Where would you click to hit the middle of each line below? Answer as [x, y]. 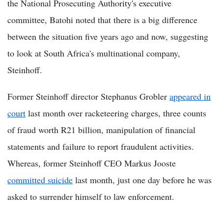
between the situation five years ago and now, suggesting [108, 36]
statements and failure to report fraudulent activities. [101, 146]
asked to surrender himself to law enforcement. [91, 196]
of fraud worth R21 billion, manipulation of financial [101, 129]
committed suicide [40, 179]
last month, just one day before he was [142, 179]
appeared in [190, 96]
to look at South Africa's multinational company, [94, 53]
